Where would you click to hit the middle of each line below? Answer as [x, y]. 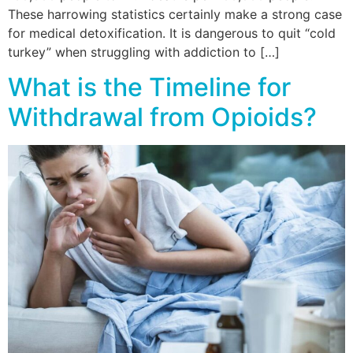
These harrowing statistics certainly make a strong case [175, 14]
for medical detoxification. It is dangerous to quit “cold [172, 33]
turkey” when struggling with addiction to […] [144, 52]
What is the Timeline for [149, 87]
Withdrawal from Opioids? [162, 117]
